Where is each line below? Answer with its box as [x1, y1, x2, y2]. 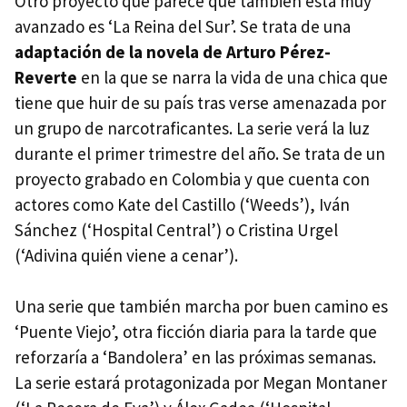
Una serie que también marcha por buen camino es [15, 295, 388, 318]
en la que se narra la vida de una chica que [77, 66, 388, 89]
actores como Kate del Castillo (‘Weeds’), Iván [15, 194, 350, 216]
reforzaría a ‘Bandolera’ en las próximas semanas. [15, 346, 376, 369]
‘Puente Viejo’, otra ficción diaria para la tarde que [15, 321, 377, 343]
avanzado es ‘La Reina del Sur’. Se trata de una [15, 15, 351, 38]
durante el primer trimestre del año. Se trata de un [15, 143, 385, 165]
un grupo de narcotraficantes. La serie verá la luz [15, 117, 370, 140]
